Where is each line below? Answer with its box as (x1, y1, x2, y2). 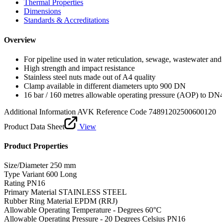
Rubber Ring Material (4, 197, 72, 206)
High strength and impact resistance (24, 63, 135, 72)
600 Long (46, 170, 77, 179)
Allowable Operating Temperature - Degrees (4, 206, 143, 215)
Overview (4, 35, 36, 44)
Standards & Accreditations (24, 16, 109, 25)
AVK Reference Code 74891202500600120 (77, 107, 216, 116)
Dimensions (24, 7, 61, 16)
